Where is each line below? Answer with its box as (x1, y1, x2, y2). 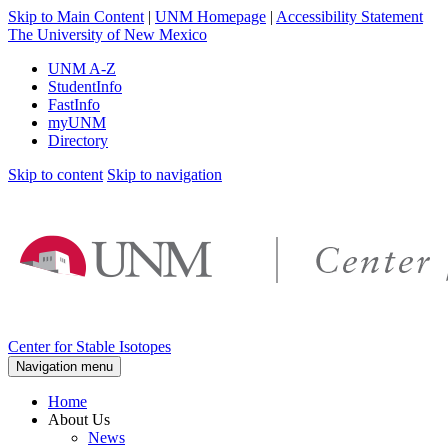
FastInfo (48, 96, 100, 113)
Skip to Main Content (8, 8, 144, 25)
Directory (48, 132, 108, 149)
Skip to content (8, 166, 103, 183)
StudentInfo (48, 78, 122, 95)
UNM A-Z (48, 60, 116, 77)
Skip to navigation (107, 166, 222, 183)
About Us (48, 411, 110, 428)
